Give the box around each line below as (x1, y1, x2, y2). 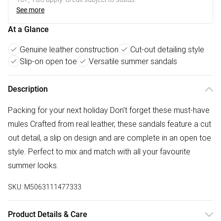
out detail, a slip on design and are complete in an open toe (8, 133, 211, 143)
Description (8, 84, 48, 94)
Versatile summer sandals (89, 56, 177, 67)
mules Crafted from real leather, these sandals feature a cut (8, 119, 211, 129)
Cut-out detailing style (130, 44, 204, 55)
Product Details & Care (8, 210, 87, 220)
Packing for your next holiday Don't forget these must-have (8, 105, 210, 115)
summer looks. (8, 160, 59, 171)
